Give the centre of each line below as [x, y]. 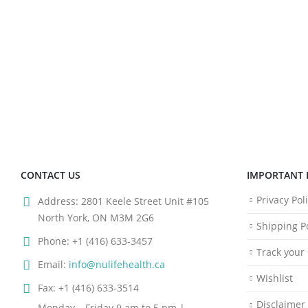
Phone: [54, 241]
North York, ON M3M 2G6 [96, 217]
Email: [52, 264]
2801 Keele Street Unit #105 [145, 201]
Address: [58, 201]
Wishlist [274, 278]
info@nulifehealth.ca [117, 264]
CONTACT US [51, 175]
